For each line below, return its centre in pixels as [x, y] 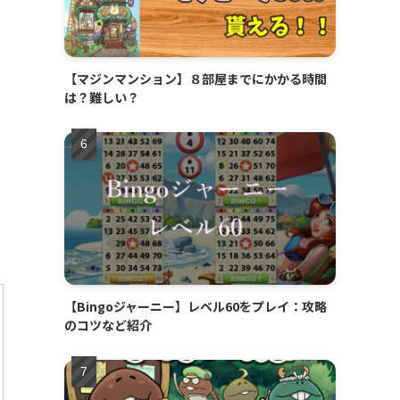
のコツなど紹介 [108, 325]
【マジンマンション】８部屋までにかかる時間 [196, 79]
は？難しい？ [102, 98]
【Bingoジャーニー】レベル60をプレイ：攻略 [196, 307]
